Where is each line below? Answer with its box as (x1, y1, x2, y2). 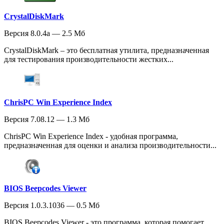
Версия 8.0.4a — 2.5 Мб (4, 28, 85, 37)
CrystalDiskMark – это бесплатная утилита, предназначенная (4, 45, 209, 54)
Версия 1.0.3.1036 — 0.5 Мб (4, 200, 99, 209)
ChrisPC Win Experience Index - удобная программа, (4, 131, 178, 140)
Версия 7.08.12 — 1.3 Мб (4, 114, 89, 123)
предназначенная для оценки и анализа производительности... (4, 140, 216, 149)
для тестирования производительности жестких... (4, 54, 173, 63)
